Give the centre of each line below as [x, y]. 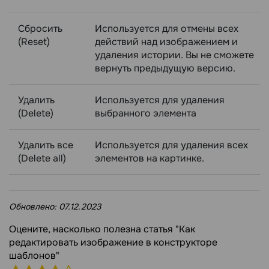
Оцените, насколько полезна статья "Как [102, 229]
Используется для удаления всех [171, 145]
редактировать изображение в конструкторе [113, 242]
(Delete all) [42, 158]
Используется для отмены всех [167, 28]
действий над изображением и [166, 41]
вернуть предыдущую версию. [165, 68]
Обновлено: [34, 206]
